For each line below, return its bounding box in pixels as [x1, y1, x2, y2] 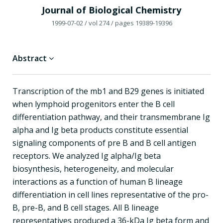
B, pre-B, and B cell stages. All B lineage [12, 202, 159, 213]
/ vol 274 [84, 18, 110, 27]
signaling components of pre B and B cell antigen [12, 137, 196, 148]
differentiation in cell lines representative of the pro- [12, 189, 209, 200]
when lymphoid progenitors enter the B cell [12, 98, 175, 110]
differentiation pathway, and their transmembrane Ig [12, 111, 210, 122]
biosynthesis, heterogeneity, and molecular [12, 163, 174, 174]
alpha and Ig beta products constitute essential [12, 124, 188, 135]
